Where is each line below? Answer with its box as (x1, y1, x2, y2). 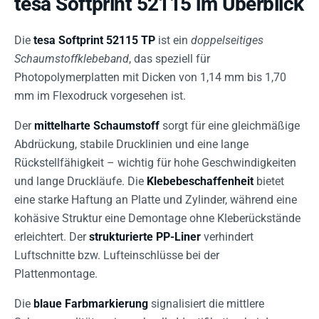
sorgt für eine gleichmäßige (159, 118, 300, 132)
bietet (253, 174, 284, 188)
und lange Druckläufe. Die (14, 174, 147, 188)
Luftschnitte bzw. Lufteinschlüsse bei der (14, 248, 219, 262)
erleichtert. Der (14, 229, 89, 244)
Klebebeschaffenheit (147, 174, 253, 188)
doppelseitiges (191, 33, 263, 47)
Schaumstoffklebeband (14, 51, 129, 66)
